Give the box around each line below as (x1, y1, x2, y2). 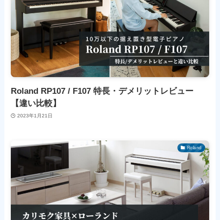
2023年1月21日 (17, 112, 53, 118)
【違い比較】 (11, 99, 61, 109)
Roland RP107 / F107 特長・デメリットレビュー (11, 86, 194, 96)
